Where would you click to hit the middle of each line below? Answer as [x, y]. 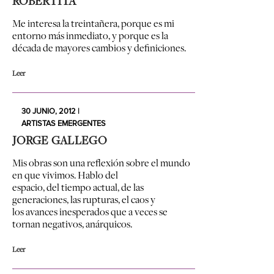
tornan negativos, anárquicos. [72, 224]
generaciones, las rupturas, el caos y [84, 200]
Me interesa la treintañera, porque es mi [93, 24]
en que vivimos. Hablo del [65, 175]
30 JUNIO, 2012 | [50, 112]
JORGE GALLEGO [59, 140]
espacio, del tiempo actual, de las [78, 187]
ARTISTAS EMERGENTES [64, 124]
